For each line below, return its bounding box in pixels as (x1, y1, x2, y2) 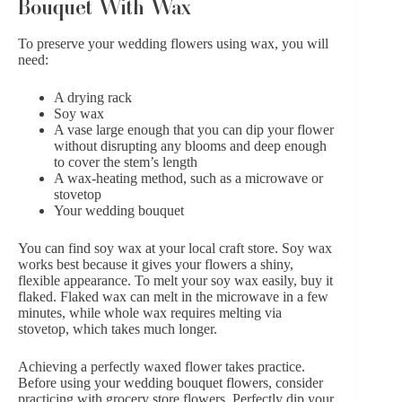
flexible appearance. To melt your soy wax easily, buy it (18, 272, 333, 288)
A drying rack (54, 89, 132, 105)
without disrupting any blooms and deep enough (54, 137, 327, 153)
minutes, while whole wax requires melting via (18, 304, 282, 320)
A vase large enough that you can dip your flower (54, 121, 334, 137)
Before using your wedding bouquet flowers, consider (18, 374, 323, 390)
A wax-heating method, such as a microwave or (54, 170, 323, 186)
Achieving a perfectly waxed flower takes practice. (18, 358, 305, 374)
